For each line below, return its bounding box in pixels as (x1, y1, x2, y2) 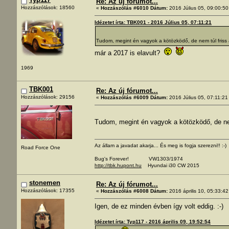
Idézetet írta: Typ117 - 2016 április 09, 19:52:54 (95, 218, 211, 224)
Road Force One (21, 145, 60, 151)
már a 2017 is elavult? (95, 49, 164, 57)
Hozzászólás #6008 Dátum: (101, 188, 168, 194)
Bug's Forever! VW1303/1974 (95, 155, 183, 162)
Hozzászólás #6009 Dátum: (101, 94, 168, 100)
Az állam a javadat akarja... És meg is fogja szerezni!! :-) (95, 142, 226, 148)
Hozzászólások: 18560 (21, 5, 75, 11)
